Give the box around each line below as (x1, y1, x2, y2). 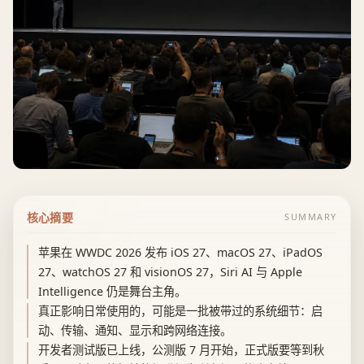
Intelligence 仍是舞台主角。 (37, 283, 186, 299)
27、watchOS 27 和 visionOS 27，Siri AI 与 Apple (37, 263, 302, 279)
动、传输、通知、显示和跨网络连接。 (37, 322, 232, 338)
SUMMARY (284, 210, 337, 223)
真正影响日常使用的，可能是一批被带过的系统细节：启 (37, 302, 323, 318)
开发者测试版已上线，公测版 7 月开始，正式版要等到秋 (37, 341, 324, 357)
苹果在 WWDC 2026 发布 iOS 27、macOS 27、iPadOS (37, 244, 323, 260)
